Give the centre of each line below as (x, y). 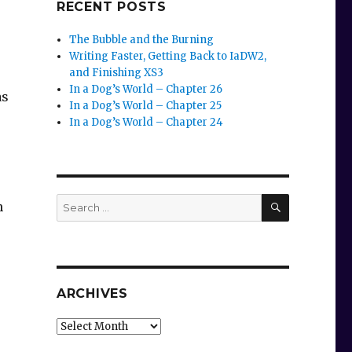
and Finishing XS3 (117, 73)
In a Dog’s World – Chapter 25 (146, 106)
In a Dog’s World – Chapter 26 (146, 90)
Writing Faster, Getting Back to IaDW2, (168, 57)
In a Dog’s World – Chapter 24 (147, 123)
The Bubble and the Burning (142, 40)
